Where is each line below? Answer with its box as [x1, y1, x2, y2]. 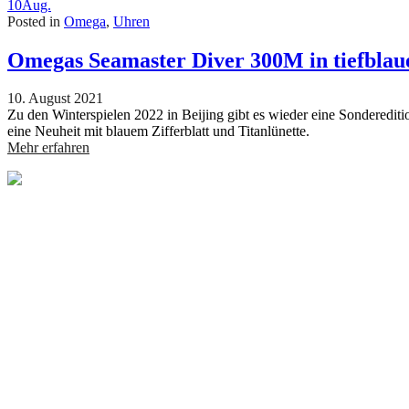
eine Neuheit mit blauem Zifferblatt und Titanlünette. [7, 123, 309, 140]
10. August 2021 [7, 90, 103, 107]
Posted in [7, 13, 64, 29]
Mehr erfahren [7, 140, 89, 156]
